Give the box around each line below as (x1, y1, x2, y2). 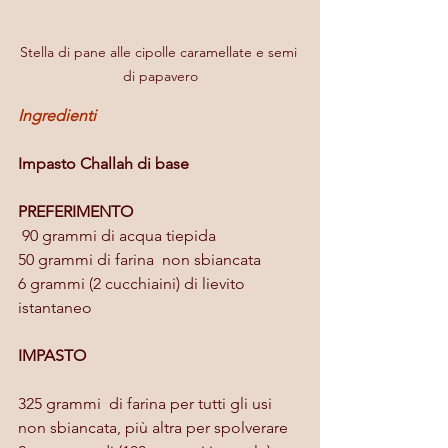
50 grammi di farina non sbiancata (18, 249, 261, 269)
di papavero (122, 66, 198, 85)
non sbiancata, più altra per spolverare (18, 417, 288, 437)
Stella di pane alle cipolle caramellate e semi (19, 42, 301, 61)
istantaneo (18, 297, 92, 317)
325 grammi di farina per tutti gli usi (18, 393, 276, 413)
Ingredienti (18, 105, 96, 125)
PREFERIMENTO (18, 201, 133, 221)
